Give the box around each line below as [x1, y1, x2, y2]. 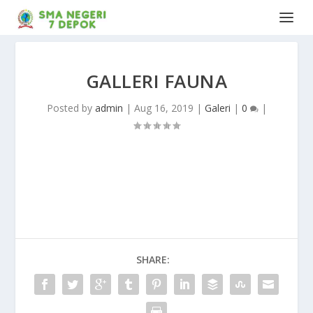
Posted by [46, 101, 95, 115]
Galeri [204, 101, 231, 115]
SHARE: [136, 253, 170, 266]
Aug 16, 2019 [133, 101, 194, 115]
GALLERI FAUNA [85, 68, 228, 94]
